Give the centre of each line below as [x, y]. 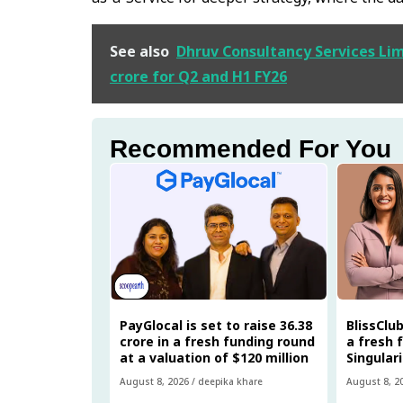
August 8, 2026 [154, 381]
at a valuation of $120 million [214, 357]
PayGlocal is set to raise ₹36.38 [216, 325]
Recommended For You [251, 148]
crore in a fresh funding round [217, 341]
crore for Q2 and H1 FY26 [198, 76]
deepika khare [230, 381]
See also [139, 51]
